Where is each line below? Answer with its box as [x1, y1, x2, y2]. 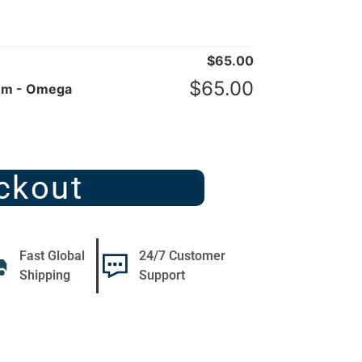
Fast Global [19, 248, 85, 264]
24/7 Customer [138, 248, 225, 264]
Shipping [19, 267, 70, 284]
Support [138, 267, 185, 284]
